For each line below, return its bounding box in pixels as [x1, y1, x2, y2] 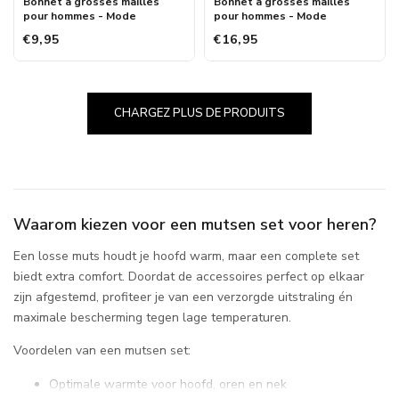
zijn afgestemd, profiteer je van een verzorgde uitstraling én [13, 289, 353, 306]
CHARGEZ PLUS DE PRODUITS [114, 105, 285, 122]
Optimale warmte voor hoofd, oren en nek [49, 376, 287, 394]
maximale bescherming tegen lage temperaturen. [13, 309, 291, 327]
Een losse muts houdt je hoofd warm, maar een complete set [13, 248, 359, 265]
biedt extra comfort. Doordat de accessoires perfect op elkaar [13, 268, 364, 286]
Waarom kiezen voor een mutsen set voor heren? [13, 214, 377, 236]
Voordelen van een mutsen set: [13, 342, 191, 360]
